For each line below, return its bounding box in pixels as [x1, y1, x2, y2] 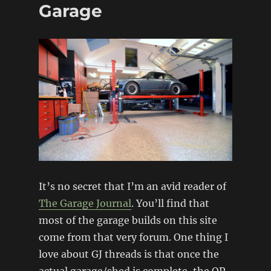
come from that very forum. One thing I [38, 231, 228, 244]
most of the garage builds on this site [38, 214, 217, 227]
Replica [109, 9, 139, 19]
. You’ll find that [131, 197, 209, 210]
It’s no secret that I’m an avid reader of [38, 180, 226, 193]
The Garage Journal [38, 197, 131, 210]
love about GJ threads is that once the [38, 248, 219, 261]
